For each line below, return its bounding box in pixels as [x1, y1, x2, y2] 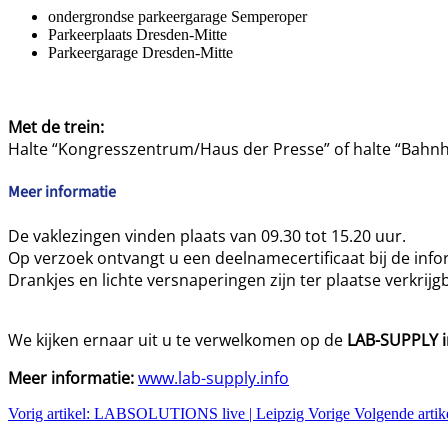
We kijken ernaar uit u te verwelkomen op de [8, 328, 347, 351]
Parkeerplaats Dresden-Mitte [48, 26, 227, 44]
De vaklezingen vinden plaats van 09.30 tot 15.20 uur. [8, 224, 406, 247]
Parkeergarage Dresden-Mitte [48, 44, 233, 62]
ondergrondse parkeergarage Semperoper [48, 8, 307, 26]
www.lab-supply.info [138, 366, 289, 389]
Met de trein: [8, 116, 104, 139]
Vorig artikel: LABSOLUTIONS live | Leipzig [8, 404, 308, 422]
